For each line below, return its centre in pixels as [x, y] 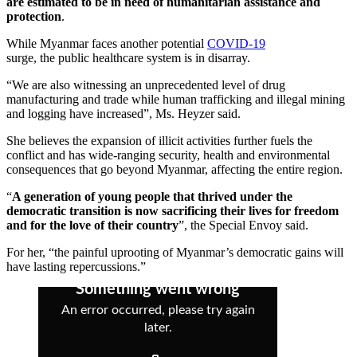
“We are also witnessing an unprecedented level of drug [146, 85]
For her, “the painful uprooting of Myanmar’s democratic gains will [175, 253]
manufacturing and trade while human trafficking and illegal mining [176, 100]
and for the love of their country [92, 226]
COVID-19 [236, 44]
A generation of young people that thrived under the [152, 197]
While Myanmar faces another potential [107, 44]
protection [34, 17]
